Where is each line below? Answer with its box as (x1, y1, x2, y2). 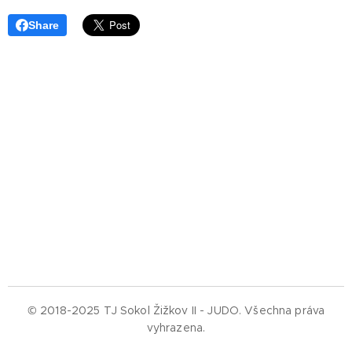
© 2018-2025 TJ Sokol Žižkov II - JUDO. (27, 303, 242, 317)
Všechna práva (244, 303, 325, 317)
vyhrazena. (146, 321, 206, 335)
